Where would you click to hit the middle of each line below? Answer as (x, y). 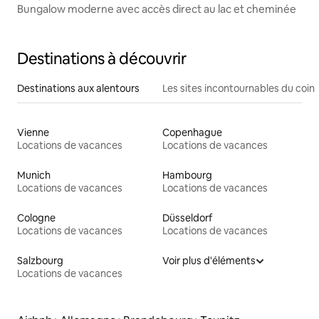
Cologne (36, 218)
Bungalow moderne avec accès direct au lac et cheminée (157, 9)
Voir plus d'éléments (209, 261)
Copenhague (192, 133)
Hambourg (187, 176)
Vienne (33, 133)
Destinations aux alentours (78, 89)
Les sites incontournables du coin (239, 89)
